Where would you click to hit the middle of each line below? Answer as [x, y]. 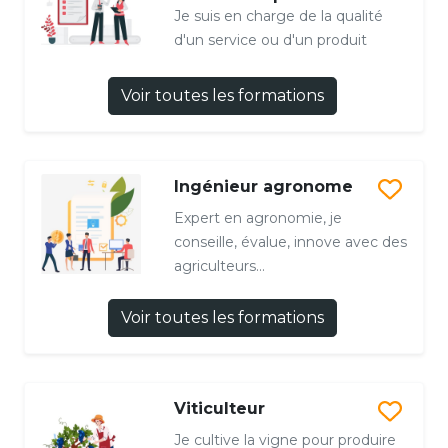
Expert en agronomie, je [257, 217]
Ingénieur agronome [263, 186]
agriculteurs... [219, 265]
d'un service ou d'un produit [270, 40]
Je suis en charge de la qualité [278, 16]
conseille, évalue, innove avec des [290, 241]
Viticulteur [219, 408]
